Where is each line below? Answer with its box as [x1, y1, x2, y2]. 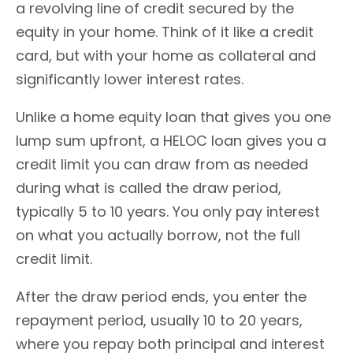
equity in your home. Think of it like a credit [16, 21, 314, 42]
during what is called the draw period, [16, 177, 281, 198]
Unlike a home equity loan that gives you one [16, 106, 331, 127]
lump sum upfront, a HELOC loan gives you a [16, 130, 326, 150]
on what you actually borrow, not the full [16, 225, 300, 245]
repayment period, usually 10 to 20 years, [16, 310, 303, 330]
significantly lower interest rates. [16, 69, 243, 89]
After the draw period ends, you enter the [16, 286, 307, 307]
